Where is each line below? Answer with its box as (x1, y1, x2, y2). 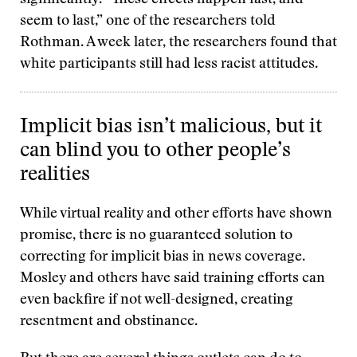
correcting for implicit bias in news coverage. (20, 250, 305, 265)
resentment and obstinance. (20, 315, 198, 329)
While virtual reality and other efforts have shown (20, 207, 332, 222)
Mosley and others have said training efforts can (20, 272, 325, 286)
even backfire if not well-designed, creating (20, 293, 293, 308)
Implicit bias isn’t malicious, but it (20, 118, 322, 138)
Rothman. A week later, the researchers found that (20, 36, 337, 50)
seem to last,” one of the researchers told (20, 14, 276, 29)
